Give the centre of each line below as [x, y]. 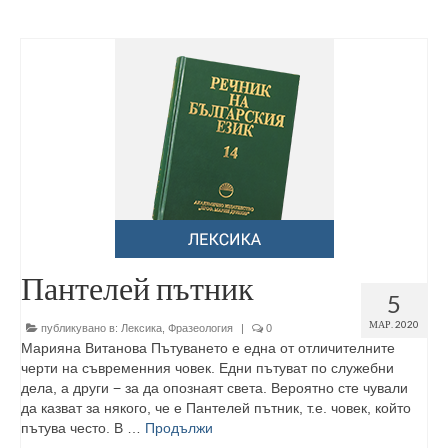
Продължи [179, 428]
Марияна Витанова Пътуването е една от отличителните [208, 348]
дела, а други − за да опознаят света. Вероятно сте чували [214, 388]
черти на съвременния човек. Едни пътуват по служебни [207, 368]
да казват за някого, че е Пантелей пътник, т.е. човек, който [216, 408]
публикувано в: [79, 328]
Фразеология [200, 328]
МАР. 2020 [394, 324]
